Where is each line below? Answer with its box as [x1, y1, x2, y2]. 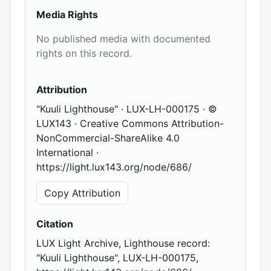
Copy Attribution [44, 187, 120, 200]
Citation [36, 218, 73, 230]
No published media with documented [36, 33, 211, 45]
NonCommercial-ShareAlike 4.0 [36, 132, 180, 145]
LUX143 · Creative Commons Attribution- [36, 117, 224, 130]
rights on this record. [36, 47, 132, 60]
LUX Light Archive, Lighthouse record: [36, 237, 210, 250]
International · [36, 146, 99, 159]
